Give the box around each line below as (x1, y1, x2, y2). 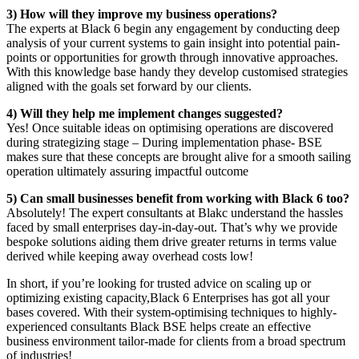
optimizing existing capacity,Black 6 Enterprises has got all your (6, 290, 329, 305)
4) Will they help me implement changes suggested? (6, 106, 283, 120)
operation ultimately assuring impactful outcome (6, 163, 248, 178)
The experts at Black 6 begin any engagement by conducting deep (6, 21, 340, 35)
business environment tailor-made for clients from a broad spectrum (6, 333, 345, 348)
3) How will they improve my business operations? (6, 6, 277, 21)
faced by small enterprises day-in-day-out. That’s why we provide (6, 220, 337, 234)
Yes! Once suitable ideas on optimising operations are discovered (6, 120, 333, 135)
